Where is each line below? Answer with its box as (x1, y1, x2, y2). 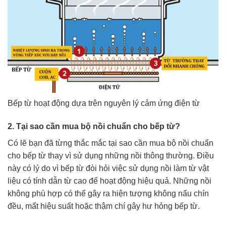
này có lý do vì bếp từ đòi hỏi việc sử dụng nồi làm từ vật (8, 163, 209, 173)
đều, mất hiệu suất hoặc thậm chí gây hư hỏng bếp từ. (8, 201, 200, 210)
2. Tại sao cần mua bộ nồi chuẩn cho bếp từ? (8, 122, 180, 131)
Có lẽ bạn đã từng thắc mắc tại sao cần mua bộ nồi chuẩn (8, 138, 213, 147)
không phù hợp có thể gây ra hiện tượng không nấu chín (8, 189, 209, 198)
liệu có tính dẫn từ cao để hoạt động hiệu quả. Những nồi (8, 176, 211, 185)
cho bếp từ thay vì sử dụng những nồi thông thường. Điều (8, 151, 214, 160)
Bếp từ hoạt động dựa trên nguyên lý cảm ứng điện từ (8, 99, 200, 108)
